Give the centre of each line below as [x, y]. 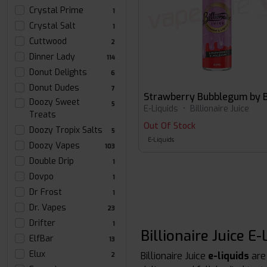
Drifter [42, 223]
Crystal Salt [52, 26]
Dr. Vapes [48, 208]
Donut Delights [58, 72]
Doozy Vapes [55, 146]
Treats [43, 115]
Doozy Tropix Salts [66, 130]
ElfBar [41, 239]
